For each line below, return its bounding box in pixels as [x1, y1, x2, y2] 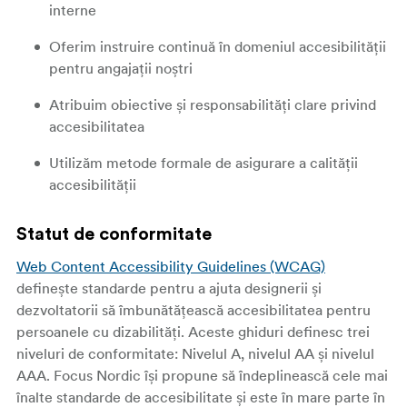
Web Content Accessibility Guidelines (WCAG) [16, 257, 325, 275]
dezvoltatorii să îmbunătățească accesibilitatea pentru [16, 301, 371, 319]
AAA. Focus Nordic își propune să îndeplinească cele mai [16, 366, 388, 384]
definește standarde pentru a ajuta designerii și [16, 279, 322, 297]
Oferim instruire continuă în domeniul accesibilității [49, 37, 386, 55]
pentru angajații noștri [49, 59, 193, 77]
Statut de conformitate [16, 225, 212, 243]
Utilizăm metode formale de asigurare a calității [49, 154, 358, 172]
